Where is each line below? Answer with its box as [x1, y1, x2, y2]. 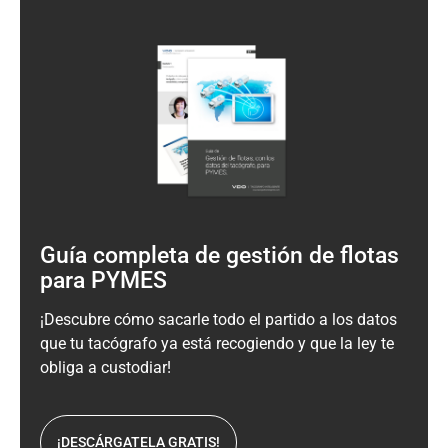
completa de [87, 241, 226, 269]
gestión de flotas [226, 241, 399, 269]
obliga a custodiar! [40, 357, 171, 377]
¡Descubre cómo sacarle [40, 309, 209, 329]
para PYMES [40, 266, 173, 294]
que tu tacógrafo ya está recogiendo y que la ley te [40, 333, 394, 353]
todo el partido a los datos [209, 309, 397, 329]
